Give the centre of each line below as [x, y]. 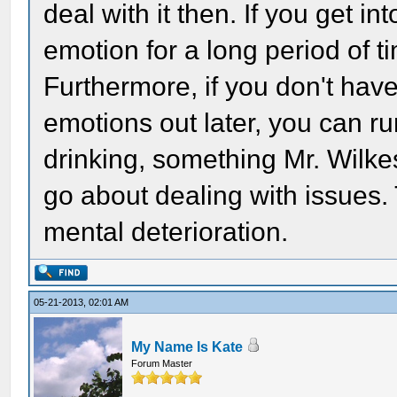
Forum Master [162, 363]
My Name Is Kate [187, 347]
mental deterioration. [166, 232]
